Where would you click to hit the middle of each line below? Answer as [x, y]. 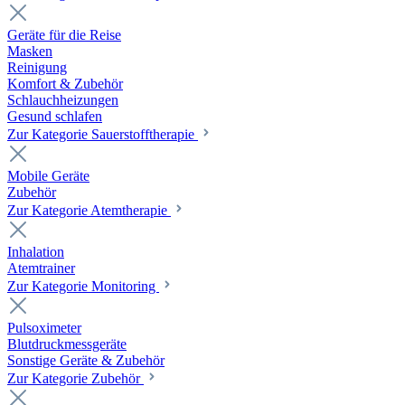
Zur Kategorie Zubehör [75, 379]
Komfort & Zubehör [65, 84]
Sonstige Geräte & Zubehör [86, 361]
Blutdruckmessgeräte [67, 344]
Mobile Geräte [48, 176]
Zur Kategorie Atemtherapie [89, 211]
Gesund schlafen [55, 117]
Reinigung [37, 68]
